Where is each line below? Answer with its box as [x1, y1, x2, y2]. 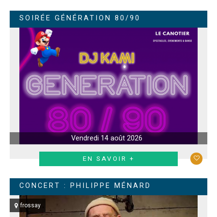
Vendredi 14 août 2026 [71, 133, 142, 143]
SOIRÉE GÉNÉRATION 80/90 [19, 13, 140, 23]
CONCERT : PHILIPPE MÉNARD [19, 181, 151, 191]
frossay [20, 201, 41, 210]
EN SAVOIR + [82, 154, 135, 164]
